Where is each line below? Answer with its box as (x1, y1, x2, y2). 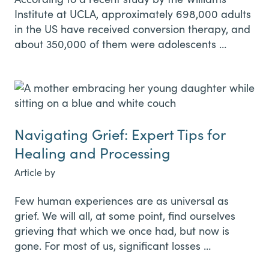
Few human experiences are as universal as (14, 193, 229, 208)
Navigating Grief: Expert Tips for (14, 124, 225, 144)
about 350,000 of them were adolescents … (14, 36, 226, 51)
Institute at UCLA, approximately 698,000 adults (14, 6, 251, 21)
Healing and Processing (14, 142, 171, 162)
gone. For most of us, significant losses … (14, 238, 211, 253)
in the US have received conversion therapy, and (14, 21, 250, 36)
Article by (14, 165, 55, 178)
